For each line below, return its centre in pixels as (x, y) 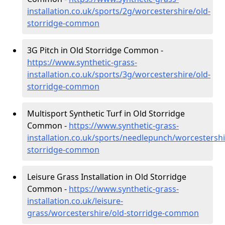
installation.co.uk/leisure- (75, 201)
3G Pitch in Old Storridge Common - (95, 50)
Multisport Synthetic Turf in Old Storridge (106, 114)
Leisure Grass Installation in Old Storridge (107, 177)
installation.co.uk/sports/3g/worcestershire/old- (119, 74)
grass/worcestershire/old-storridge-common (113, 213)
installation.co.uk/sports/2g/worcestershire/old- (119, 11)
